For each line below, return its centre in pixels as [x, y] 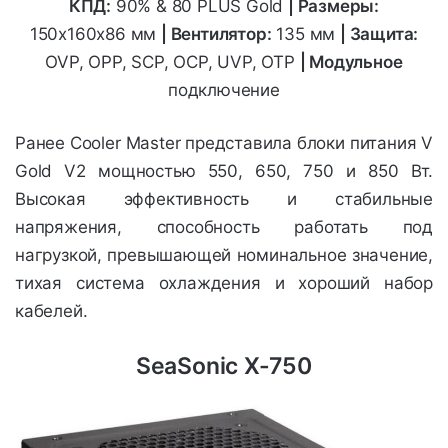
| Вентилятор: [216, 34]
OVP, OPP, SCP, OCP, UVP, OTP [172, 62]
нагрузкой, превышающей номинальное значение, [224, 255]
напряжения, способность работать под [224, 227]
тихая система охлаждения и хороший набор [224, 283]
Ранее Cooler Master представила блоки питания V [224, 143]
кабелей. [51, 311]
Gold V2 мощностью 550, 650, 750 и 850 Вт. [224, 171]
